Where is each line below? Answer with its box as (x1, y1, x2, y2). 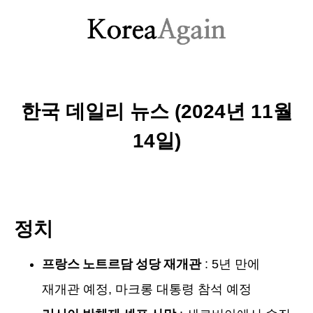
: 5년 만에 (201, 257, 260, 272)
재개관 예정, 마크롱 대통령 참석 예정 (42, 282, 252, 297)
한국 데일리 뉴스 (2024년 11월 (20, 101, 293, 123)
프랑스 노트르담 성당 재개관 (42, 255, 201, 273)
